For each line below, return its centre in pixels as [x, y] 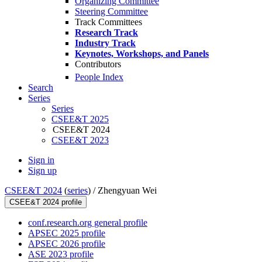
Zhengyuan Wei [127, 191]
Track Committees [108, 22]
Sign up [42, 171]
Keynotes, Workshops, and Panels [142, 54]
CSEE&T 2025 [80, 119]
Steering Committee [111, 11]
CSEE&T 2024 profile [46, 202]
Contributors [98, 64]
